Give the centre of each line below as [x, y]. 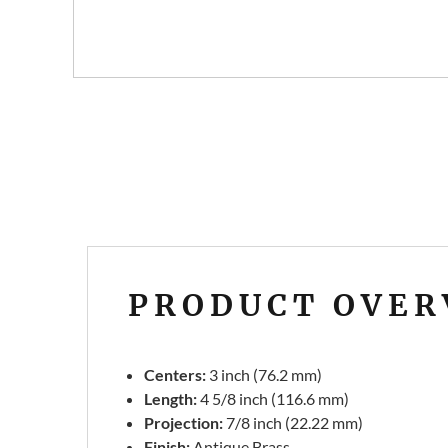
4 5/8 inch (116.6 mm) [273, 399]
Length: [171, 399]
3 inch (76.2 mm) [264, 375]
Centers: [175, 375]
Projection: [184, 423]
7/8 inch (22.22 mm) [293, 423]
